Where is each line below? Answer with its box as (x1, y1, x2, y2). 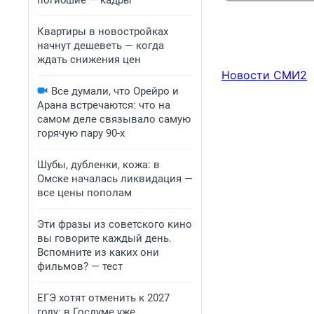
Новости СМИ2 (221, 68, 307, 83)
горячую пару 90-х (37, 127, 125, 139)
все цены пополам (37, 186, 132, 199)
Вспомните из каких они (37, 246, 159, 259)
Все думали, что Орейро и (51, 85, 179, 97)
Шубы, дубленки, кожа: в (37, 158, 160, 171)
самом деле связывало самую (37, 113, 191, 125)
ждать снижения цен (37, 53, 141, 66)
